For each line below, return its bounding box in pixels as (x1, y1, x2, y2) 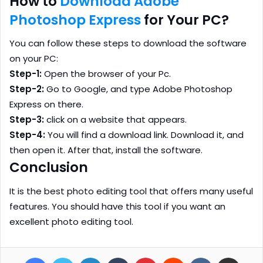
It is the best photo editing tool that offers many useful (9, 184, 253, 197)
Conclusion (9, 158, 88, 177)
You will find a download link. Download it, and (45, 129, 244, 141)
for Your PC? (141, 10, 229, 29)
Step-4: (9, 129, 45, 141)
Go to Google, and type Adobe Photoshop (44, 83, 232, 96)
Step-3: (9, 113, 44, 126)
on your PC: (9, 52, 58, 65)
